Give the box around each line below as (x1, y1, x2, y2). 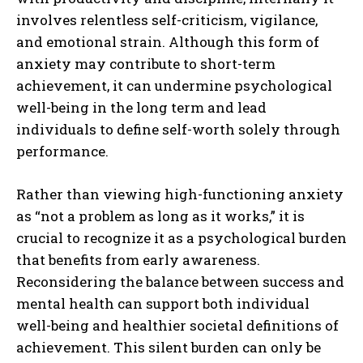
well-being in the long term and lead (16, 97, 267, 117)
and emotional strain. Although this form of (16, 32, 319, 51)
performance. (16, 141, 109, 160)
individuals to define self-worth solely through (16, 119, 340, 139)
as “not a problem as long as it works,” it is (16, 206, 305, 225)
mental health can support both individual (16, 293, 310, 313)
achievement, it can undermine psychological (16, 75, 332, 95)
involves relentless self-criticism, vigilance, (16, 10, 318, 29)
